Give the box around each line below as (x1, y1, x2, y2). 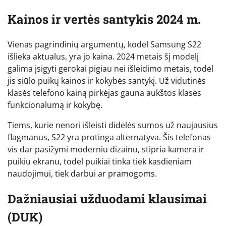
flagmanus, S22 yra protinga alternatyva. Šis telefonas (8, 131, 211, 143)
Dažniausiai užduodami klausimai (8, 190, 207, 207)
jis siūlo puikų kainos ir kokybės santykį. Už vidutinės (8, 75, 206, 86)
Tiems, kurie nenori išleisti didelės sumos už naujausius (8, 119, 218, 131)
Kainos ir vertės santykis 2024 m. (8, 11, 201, 27)
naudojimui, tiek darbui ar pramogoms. (8, 167, 157, 179)
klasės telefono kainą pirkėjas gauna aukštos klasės (8, 87, 201, 98)
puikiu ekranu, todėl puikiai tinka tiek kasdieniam (8, 155, 192, 167)
